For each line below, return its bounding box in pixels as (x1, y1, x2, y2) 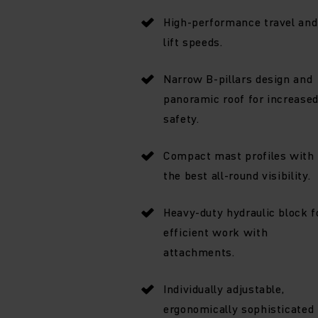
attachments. (163, 243, 235, 260)
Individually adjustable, (163, 280, 285, 297)
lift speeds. (163, 33, 223, 50)
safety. (163, 110, 199, 126)
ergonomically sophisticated (163, 300, 314, 317)
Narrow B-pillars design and (163, 70, 313, 87)
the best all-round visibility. (163, 167, 311, 183)
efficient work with (163, 224, 268, 240)
